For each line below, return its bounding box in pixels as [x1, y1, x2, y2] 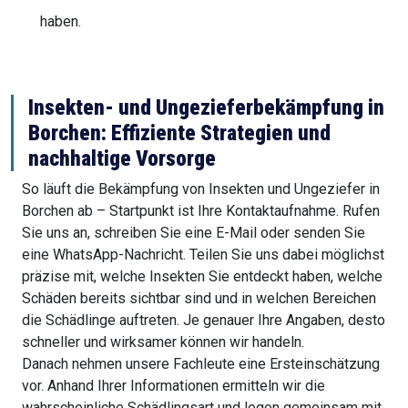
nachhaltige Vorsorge [28, 146, 216, 172]
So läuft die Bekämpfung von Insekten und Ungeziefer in [22, 180, 380, 199]
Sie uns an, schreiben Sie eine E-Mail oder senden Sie [22, 224, 365, 242]
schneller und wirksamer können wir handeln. [22, 333, 304, 352]
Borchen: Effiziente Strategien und [28, 120, 331, 147]
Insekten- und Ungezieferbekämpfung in [28, 95, 384, 121]
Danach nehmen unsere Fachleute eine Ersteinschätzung [22, 355, 380, 373]
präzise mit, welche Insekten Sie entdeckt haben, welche [22, 268, 382, 286]
